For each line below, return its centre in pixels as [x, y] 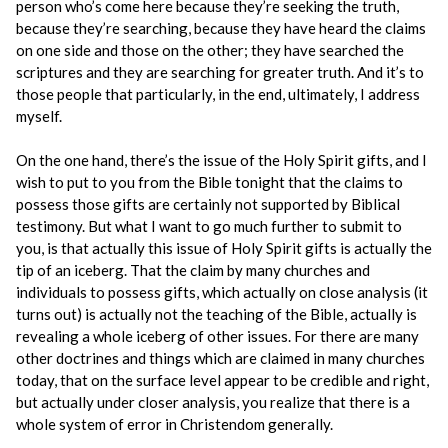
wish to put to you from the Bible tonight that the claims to [209, 182]
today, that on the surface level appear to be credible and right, [222, 380]
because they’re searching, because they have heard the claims [221, 28]
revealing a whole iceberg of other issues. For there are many [217, 336]
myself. [39, 116]
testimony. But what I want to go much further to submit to [209, 226]
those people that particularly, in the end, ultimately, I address [218, 94]
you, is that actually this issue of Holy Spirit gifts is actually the [224, 248]
